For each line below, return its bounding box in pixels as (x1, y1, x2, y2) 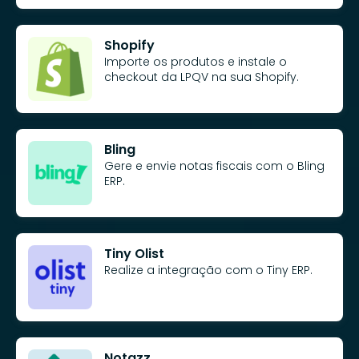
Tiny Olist (104, 244, 164, 263)
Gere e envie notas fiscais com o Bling (104, 157, 325, 174)
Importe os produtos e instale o (104, 53, 287, 70)
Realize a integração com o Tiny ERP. (104, 261, 313, 278)
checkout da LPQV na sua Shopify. (104, 68, 299, 85)
